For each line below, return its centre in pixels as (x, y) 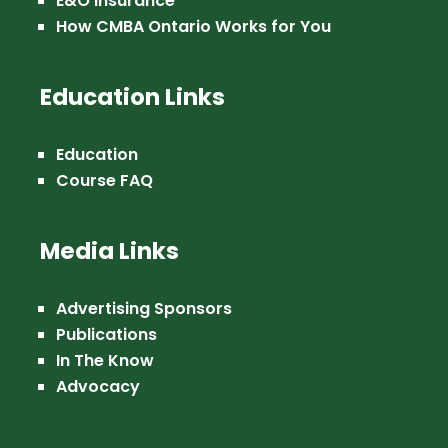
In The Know (105, 361)
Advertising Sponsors (144, 309)
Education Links (133, 97)
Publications (107, 335)
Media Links (110, 251)
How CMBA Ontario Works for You (194, 27)
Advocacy (98, 387)
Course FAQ (105, 181)
